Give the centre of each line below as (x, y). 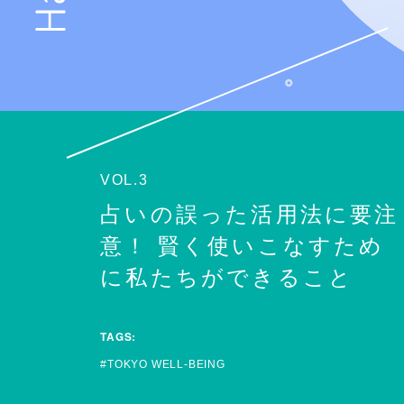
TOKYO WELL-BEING (166, 365)
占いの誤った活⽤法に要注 (250, 215)
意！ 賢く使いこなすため (243, 247)
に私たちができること (227, 278)
